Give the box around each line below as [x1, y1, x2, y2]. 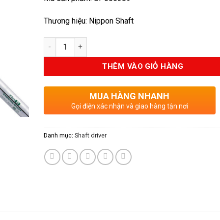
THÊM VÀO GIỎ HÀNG [102, 61, 184, 71]
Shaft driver [74, 131, 107, 139]
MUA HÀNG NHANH [89, 90, 169, 101]
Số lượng [43, 38, 73, 47]
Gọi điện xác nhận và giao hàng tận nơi [71, 102, 188, 110]
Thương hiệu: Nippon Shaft [43, 16, 134, 26]
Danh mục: [43, 131, 75, 139]
